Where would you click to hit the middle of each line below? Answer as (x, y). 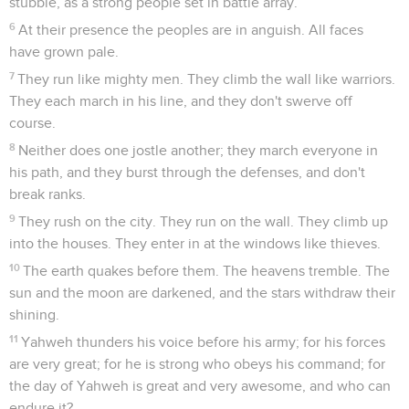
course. (32, 123)
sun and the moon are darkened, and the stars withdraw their (202, 293)
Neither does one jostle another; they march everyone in (199, 150)
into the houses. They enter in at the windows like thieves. (195, 243)
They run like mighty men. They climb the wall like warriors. (207, 79)
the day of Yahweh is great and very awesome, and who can (200, 386)
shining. (34, 315)
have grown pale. (64, 52)
